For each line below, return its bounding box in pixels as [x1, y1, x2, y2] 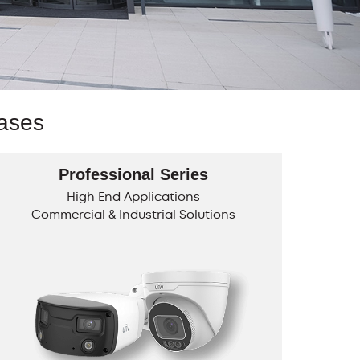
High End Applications [66, 188, 200, 205]
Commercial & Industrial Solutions [31, 206, 235, 223]
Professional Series [58, 166, 208, 183]
